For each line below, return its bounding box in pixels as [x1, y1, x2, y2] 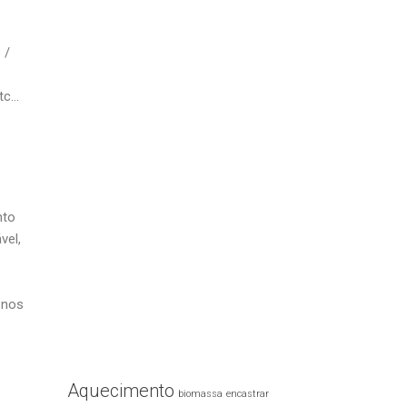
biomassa [177, 388, 223, 400]
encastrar [225, 388, 269, 400]
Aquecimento [66, 380, 174, 402]
